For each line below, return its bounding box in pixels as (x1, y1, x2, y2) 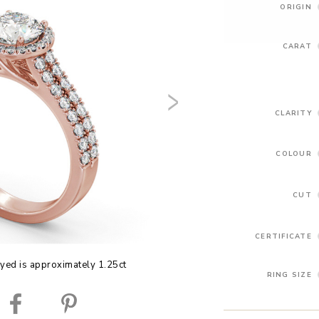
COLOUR (276, 149, 312, 159)
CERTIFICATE (255, 231, 312, 241)
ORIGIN (280, 1, 312, 11)
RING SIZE (266, 270, 312, 280)
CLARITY (275, 108, 312, 117)
